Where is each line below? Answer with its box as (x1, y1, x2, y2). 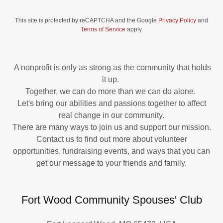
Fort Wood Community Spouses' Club (21, 194, 202, 206)
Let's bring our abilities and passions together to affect (17, 99, 206, 108)
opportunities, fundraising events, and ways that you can (13, 147, 210, 155)
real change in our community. (59, 111, 164, 119)
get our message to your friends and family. (36, 159, 187, 167)
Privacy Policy (158, 17, 196, 24)
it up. (102, 75, 121, 84)
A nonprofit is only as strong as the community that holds (12, 63, 211, 72)
